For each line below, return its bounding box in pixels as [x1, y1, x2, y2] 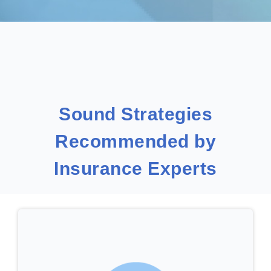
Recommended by [55, 131, 216, 152]
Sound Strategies [59, 104, 212, 125]
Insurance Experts [54, 158, 217, 179]
